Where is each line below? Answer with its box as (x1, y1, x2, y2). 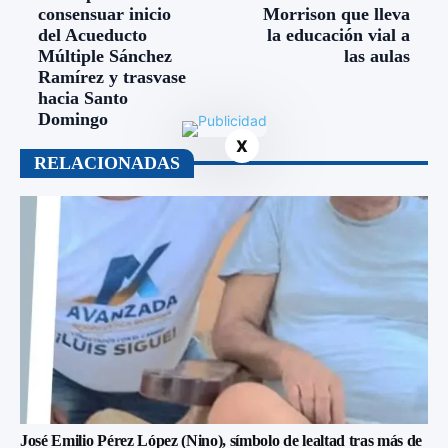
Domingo (38, 108, 108, 129)
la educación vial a (266, 24, 410, 45)
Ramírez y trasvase (38, 66, 186, 87)
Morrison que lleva (262, 3, 410, 24)
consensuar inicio (38, 3, 171, 24)
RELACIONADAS (34, 152, 180, 173)
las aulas (343, 45, 410, 66)
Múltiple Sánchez (38, 45, 172, 66)
